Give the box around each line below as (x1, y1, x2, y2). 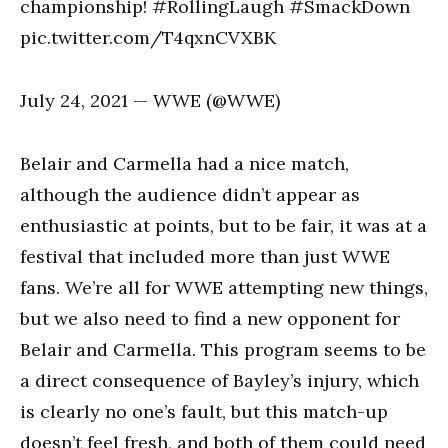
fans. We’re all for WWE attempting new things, (20, 276, 428, 299)
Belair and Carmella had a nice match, (20, 152, 349, 175)
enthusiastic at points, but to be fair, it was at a (20, 214, 427, 237)
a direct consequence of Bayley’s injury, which (20, 369, 419, 392)
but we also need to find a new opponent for (20, 307, 400, 330)
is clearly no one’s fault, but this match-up (20, 400, 388, 423)
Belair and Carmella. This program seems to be (20, 338, 426, 361)
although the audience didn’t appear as (20, 183, 360, 206)
